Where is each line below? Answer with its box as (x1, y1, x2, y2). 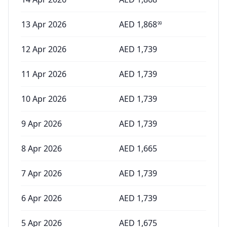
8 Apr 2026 (21, 143, 62, 154)
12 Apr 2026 (21, 44, 66, 55)
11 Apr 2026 (21, 68, 66, 80)
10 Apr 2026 (21, 93, 66, 104)
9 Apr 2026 (21, 118, 62, 129)
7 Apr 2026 (21, 168, 62, 179)
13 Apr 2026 (21, 19, 66, 30)
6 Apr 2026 (21, 193, 62, 204)
